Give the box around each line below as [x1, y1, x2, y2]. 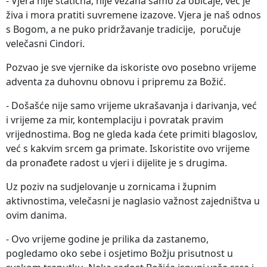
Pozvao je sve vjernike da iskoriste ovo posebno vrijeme [6, 61, 256, 74]
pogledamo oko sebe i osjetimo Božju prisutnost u [6, 247, 233, 260]
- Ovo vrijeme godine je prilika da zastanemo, [6, 232, 209, 246]
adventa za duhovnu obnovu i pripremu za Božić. [6, 75, 226, 89]
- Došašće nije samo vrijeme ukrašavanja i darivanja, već [6, 99, 257, 113]
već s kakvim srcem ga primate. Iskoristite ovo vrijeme [6, 142, 250, 156]
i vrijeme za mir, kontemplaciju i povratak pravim [6, 113, 223, 127]
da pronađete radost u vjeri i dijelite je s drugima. [6, 156, 227, 170]
